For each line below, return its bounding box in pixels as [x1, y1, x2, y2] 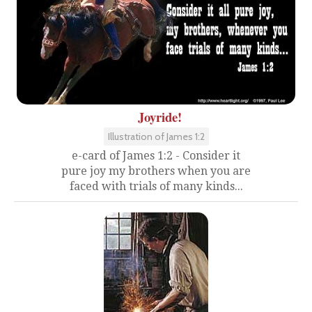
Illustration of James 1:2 [107, 130, 205, 143]
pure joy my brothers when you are [61, 164, 251, 178]
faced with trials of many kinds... [69, 179, 243, 193]
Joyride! [137, 107, 182, 126]
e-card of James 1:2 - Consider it [72, 148, 240, 162]
